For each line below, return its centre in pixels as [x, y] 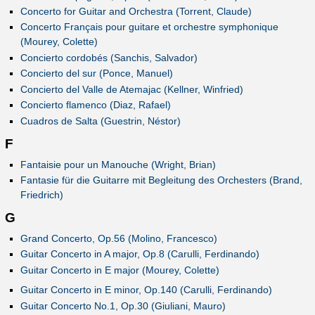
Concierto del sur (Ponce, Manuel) [96, 73]
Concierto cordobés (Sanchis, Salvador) [109, 57]
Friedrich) [41, 194]
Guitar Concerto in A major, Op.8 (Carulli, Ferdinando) [140, 254]
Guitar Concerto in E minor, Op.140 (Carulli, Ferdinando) [146, 290]
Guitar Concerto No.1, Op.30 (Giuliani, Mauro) [123, 306]
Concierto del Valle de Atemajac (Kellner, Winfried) [131, 89]
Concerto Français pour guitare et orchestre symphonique [149, 27]
